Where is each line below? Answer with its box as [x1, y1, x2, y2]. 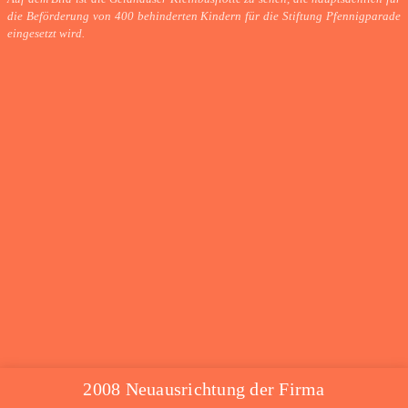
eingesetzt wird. [7, 26, 85, 40]
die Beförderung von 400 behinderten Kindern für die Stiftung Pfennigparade [7, 9, 401, 23]
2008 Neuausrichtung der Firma [83, 378, 325, 399]
